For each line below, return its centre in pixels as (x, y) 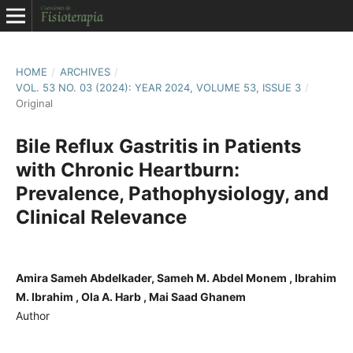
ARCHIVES (85, 71)
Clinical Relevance (101, 217)
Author (32, 315)
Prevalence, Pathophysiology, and (172, 193)
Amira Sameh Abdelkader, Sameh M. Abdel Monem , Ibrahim (176, 277)
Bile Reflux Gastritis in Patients (158, 146)
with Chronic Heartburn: (127, 169)
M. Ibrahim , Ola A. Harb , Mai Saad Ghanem (130, 296)
